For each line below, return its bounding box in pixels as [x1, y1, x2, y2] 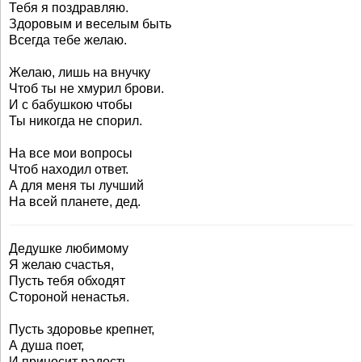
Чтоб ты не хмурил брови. [9, 82, 164, 95]
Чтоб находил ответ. [9, 162, 128, 176]
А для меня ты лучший [9, 179, 144, 192]
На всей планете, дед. [9, 195, 141, 208]
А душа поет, [9, 339, 84, 352]
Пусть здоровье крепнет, [9, 322, 154, 336]
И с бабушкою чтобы [9, 98, 133, 112]
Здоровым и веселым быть [9, 17, 171, 31]
